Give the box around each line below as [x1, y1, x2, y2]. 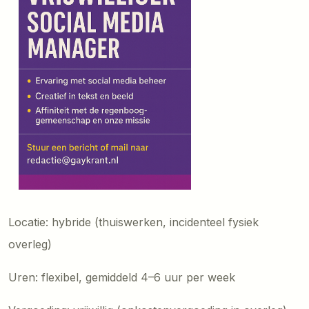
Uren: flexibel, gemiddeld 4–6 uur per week [8, 270, 235, 284]
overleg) [8, 237, 52, 251]
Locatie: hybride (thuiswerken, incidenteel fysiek [8, 215, 259, 229]
